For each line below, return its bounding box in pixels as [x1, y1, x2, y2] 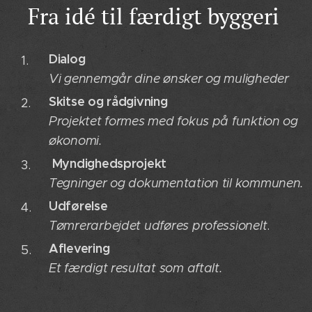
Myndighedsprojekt [52, 155, 167, 172]
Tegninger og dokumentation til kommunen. [49, 175, 304, 192]
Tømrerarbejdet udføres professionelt [49, 218, 267, 234]
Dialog [49, 51, 89, 68]
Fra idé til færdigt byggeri [27, 1, 285, 31]
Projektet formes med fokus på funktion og [49, 114, 298, 130]
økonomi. [49, 133, 102, 149]
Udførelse [49, 198, 111, 214]
